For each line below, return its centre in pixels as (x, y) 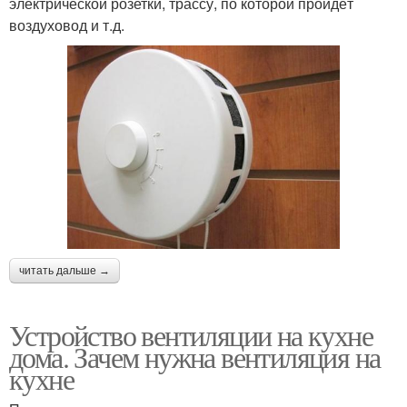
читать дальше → (65, 271)
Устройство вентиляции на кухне (191, 335)
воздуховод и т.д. (67, 25)
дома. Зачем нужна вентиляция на (195, 357)
